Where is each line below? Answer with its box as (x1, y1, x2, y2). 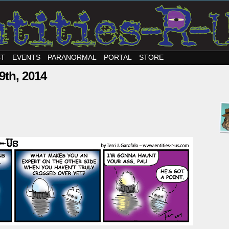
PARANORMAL (48, 53, 97, 61)
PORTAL (104, 53, 132, 61)
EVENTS (12, 53, 40, 61)
